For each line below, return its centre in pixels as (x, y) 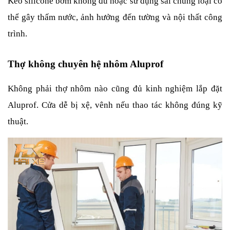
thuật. (18, 121)
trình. (17, 33)
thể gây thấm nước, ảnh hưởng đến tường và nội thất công (115, 17)
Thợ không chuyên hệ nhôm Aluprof (85, 64)
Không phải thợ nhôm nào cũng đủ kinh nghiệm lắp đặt (115, 88)
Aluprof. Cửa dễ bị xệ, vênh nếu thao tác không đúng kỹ (115, 105)
